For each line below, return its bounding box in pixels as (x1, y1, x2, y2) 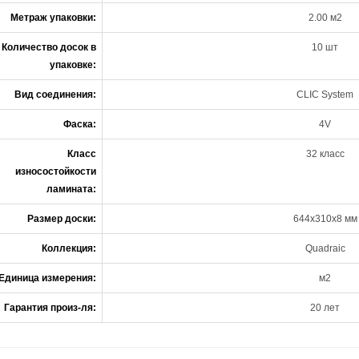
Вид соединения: (14, 89, 96, 100)
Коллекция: (42, 243, 96, 254)
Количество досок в (2, 42, 96, 53)
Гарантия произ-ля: (4, 302, 96, 313)
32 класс (305, 148, 345, 159)
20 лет (310, 302, 340, 313)
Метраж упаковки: (10, 12, 96, 23)
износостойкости (15, 166, 96, 177)
